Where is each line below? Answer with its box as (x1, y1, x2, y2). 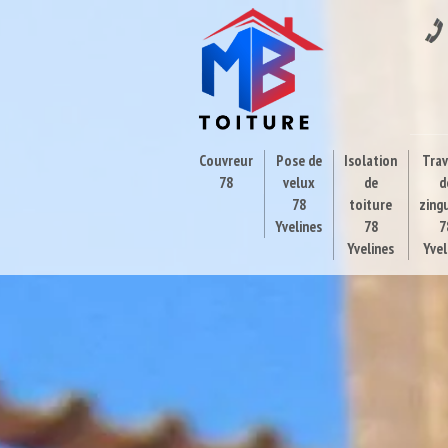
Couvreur (199, 151, 254, 170)
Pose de (275, 151, 322, 170)
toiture (349, 195, 393, 214)
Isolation (344, 151, 398, 170)
